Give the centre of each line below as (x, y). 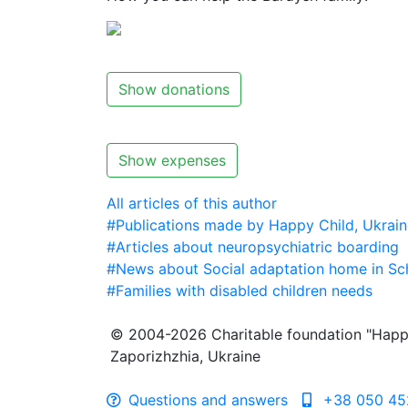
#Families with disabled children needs (240, 290)
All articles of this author (192, 203)
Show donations (174, 89)
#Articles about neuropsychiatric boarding (253, 246)
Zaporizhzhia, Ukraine (185, 356)
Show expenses (172, 160)
